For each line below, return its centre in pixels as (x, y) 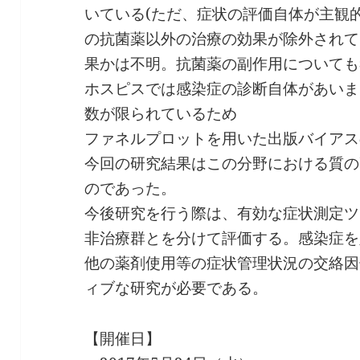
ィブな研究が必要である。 (176, 288)
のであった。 (131, 188)
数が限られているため (161, 114)
